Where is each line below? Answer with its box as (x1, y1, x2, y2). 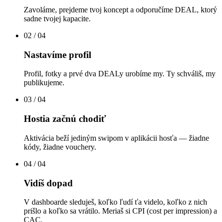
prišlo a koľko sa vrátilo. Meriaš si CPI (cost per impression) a (24, 207, 217, 216)
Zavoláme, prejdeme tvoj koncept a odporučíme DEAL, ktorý (24, 5, 217, 14)
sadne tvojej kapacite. (24, 14, 91, 23)
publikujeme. (24, 78, 64, 87)
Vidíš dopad (24, 177, 73, 188)
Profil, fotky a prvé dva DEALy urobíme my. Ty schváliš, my (24, 69, 216, 78)
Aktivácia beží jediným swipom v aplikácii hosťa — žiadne (24, 133, 209, 142)
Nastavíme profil (24, 49, 91, 60)
